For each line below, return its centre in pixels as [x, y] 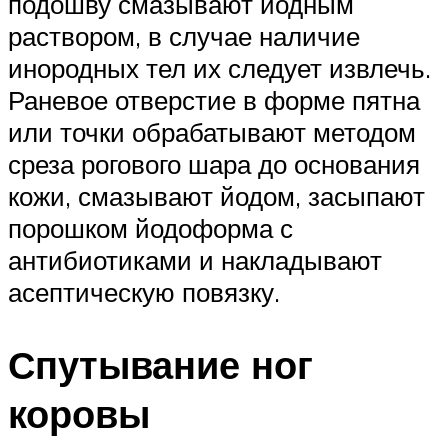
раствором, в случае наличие [184, 36]
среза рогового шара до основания [214, 164]
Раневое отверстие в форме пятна [214, 100]
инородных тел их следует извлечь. [219, 68]
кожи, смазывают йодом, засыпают [216, 196]
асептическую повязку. [144, 292]
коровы [79, 413]
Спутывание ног [160, 364]
